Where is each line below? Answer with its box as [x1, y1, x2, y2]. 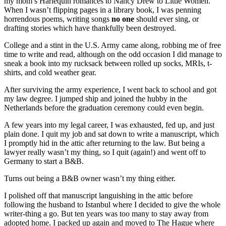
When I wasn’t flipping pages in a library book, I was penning [4, 5, 201, 14]
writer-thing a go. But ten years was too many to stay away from [4, 209, 208, 218]
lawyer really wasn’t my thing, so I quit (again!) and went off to [4, 147, 206, 156]
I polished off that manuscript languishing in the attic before [4, 191, 193, 200]
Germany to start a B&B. [4, 156, 84, 165]
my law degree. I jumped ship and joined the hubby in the [4, 94, 187, 103]
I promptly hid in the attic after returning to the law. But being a [4, 138, 205, 147]
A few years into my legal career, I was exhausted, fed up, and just [4, 120, 214, 129]
